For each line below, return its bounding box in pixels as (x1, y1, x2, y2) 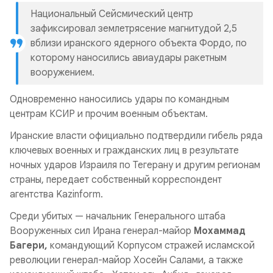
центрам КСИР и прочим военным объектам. (10, 108, 208, 120)
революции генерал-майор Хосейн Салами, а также (10, 254, 243, 266)
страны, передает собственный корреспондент (10, 174, 222, 186)
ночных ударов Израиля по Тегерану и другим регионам (10, 159, 260, 171)
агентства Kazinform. (10, 188, 103, 200)
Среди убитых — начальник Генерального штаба (10, 210, 225, 222)
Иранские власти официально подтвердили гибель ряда (10, 130, 263, 142)
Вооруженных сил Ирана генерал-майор (10, 225, 194, 237)
